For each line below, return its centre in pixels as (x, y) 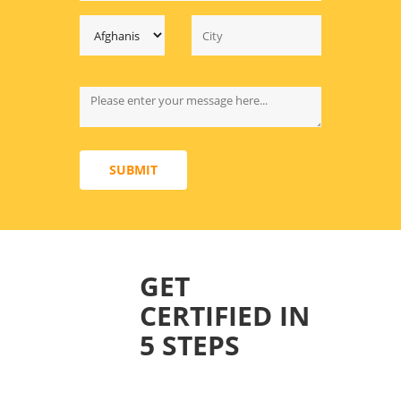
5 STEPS (190, 346)
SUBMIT (133, 170)
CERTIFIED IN (225, 316)
